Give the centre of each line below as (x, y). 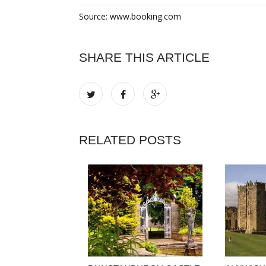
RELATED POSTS (130, 140)
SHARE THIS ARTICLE (144, 57)
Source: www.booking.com (130, 16)
